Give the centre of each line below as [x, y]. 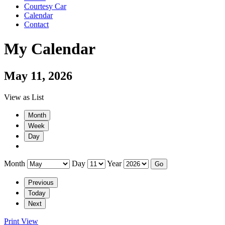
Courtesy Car [45, 6]
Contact [36, 24]
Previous [41, 182]
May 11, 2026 [38, 76]
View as [18, 97]
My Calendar [50, 49]
